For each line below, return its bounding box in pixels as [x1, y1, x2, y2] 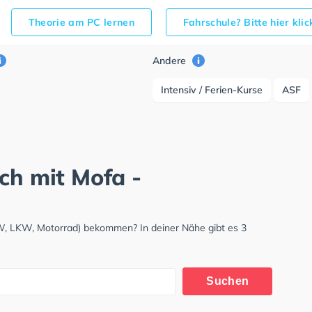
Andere [153, 54, 189, 67]
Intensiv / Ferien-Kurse [161, 84, 263, 96]
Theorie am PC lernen [28, 16, 134, 29]
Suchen [206, 275, 249, 287]
